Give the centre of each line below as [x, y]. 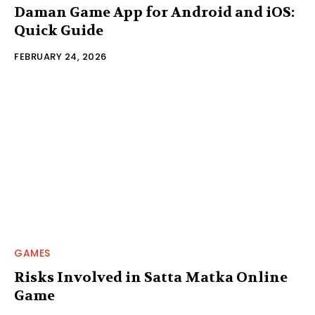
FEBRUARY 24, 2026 [60, 56]
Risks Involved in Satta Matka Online [151, 277]
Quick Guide [59, 30]
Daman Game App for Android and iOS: [154, 12]
